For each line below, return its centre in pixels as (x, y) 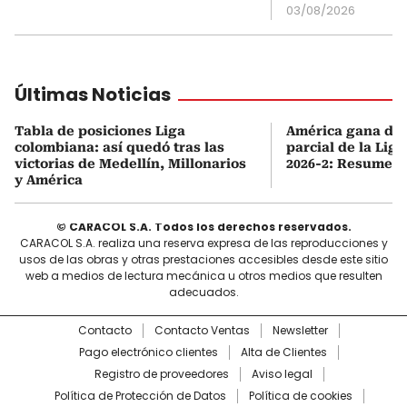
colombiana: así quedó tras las (119, 147)
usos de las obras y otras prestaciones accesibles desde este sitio (203, 259)
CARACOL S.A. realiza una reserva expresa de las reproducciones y (203, 243)
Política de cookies (300, 395)
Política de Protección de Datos (140, 395)
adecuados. (203, 292)
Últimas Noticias (93, 94)
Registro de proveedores (161, 373)
